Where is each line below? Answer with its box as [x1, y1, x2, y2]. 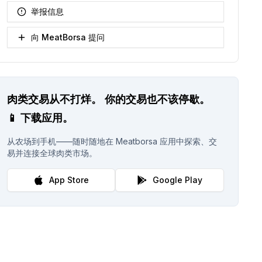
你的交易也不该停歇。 [104, 92, 210, 105]
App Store [49, 174, 89, 185]
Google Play [153, 174, 203, 185]
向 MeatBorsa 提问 [30, 32, 105, 42]
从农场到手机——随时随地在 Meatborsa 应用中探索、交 [6, 136, 217, 146]
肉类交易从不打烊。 [6, 92, 102, 105]
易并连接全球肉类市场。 [6, 147, 97, 158]
